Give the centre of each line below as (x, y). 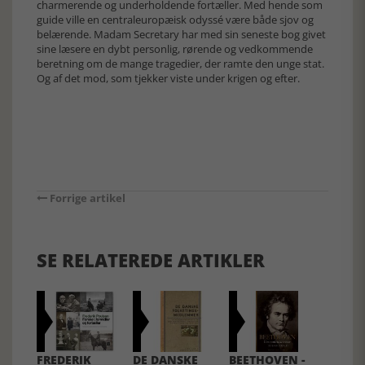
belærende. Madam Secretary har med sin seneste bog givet (181, 34)
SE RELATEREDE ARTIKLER (151, 260)
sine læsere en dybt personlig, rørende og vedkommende (175, 49)
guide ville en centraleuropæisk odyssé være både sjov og (175, 20)
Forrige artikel (86, 198)
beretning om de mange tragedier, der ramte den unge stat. (180, 64)
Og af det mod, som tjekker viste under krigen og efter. (168, 78)
